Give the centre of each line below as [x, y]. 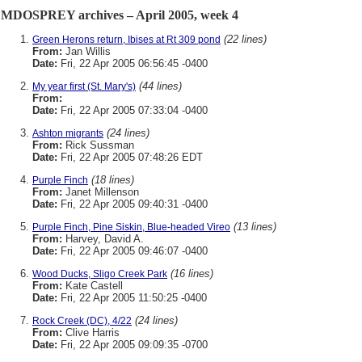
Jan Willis [86, 51]
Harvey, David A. [103, 239]
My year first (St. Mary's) [84, 86]
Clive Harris [91, 333]
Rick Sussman [98, 145]
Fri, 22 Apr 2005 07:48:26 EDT [130, 157]
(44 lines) [160, 86]
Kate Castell [93, 286]
